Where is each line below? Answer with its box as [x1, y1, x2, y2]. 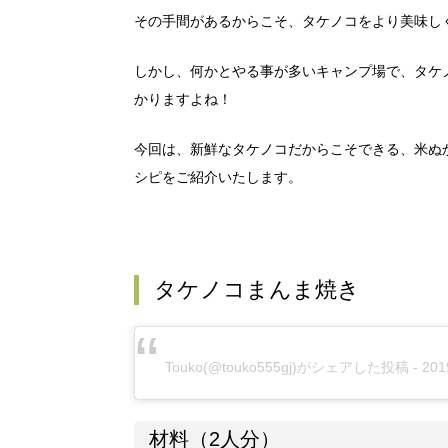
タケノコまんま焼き [154, 277, 360, 302]
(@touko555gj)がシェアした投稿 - [202, 359, 422, 375]
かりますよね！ [134, 91, 232, 107]
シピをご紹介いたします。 [134, 169, 302, 185]
